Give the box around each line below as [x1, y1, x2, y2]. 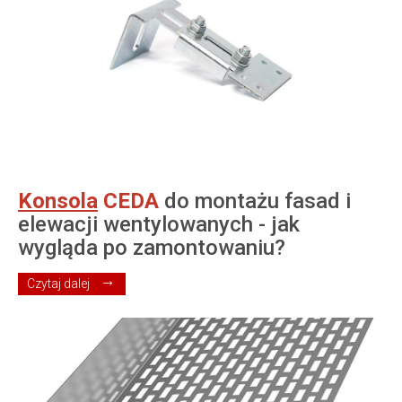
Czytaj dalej [27, 275, 90, 291]
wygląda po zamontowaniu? [18, 234, 285, 260]
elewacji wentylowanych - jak [18, 211, 300, 237]
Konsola [18, 188, 98, 214]
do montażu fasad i [159, 188, 351, 214]
